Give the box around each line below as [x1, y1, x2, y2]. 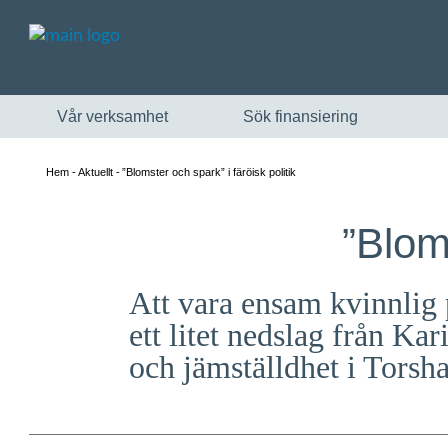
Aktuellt [78, 166, 113, 178]
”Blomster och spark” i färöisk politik [122, 166, 296, 178]
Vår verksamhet [57, 108, 168, 125]
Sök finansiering [243, 108, 358, 125]
